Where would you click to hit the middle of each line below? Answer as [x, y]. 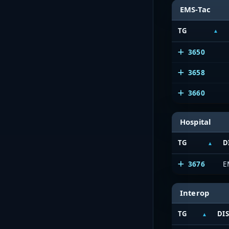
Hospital [196, 121]
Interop [195, 193]
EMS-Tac [196, 9]
